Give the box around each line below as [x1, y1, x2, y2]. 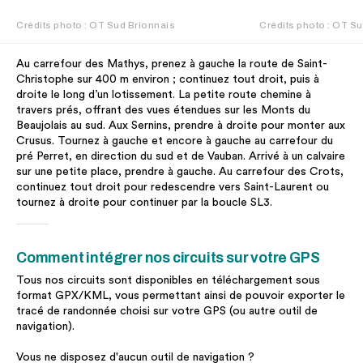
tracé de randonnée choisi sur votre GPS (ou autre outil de [16, 305, 318, 317]
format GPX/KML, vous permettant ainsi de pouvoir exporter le [16, 290, 345, 301]
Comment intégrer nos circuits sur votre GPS [16, 250, 320, 266]
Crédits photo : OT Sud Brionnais [16, 20, 175, 30]
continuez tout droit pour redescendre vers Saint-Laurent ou [16, 181, 329, 193]
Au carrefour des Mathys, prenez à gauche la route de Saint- [16, 58, 327, 70]
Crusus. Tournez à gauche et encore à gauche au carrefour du [16, 135, 333, 147]
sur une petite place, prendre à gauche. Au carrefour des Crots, [16, 166, 344, 177]
